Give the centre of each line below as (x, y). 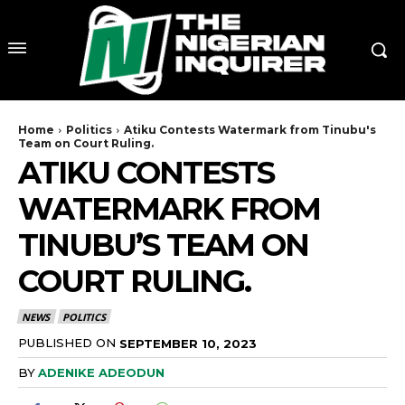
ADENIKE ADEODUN (101, 373)
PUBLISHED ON (67, 342)
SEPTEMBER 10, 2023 (188, 343)
